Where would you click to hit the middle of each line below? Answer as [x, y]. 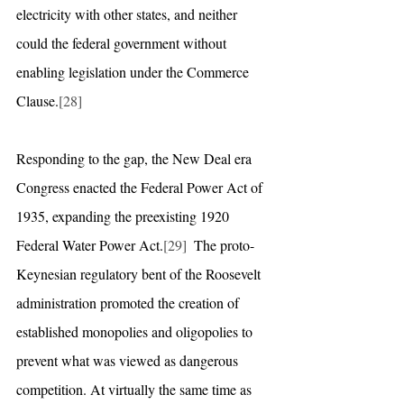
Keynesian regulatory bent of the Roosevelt [140, 273]
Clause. [37, 100]
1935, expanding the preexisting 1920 [124, 216]
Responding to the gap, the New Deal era [136, 158]
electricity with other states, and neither [129, 14]
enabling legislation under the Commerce [134, 71]
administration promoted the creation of [129, 302]
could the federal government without [123, 42]
